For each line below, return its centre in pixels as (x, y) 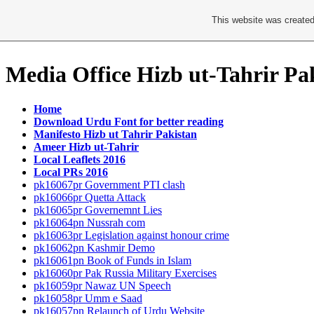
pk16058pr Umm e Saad (88, 298)
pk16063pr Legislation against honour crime (131, 235)
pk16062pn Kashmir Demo (94, 247)
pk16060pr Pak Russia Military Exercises (125, 273)
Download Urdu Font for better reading (129, 121)
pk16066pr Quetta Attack (90, 197)
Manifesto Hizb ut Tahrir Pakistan (115, 134)
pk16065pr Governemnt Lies (98, 210)
